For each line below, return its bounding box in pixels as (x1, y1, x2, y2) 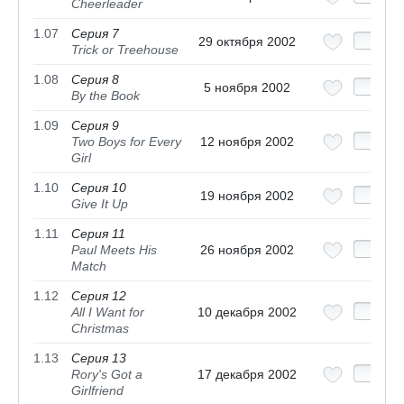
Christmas (71, 321, 129, 336)
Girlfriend (71, 383, 124, 399)
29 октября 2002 (197, 34, 296, 50)
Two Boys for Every (71, 134, 181, 150)
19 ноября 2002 (199, 188, 294, 204)
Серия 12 (71, 289, 126, 304)
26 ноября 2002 (199, 243, 294, 258)
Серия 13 (71, 351, 126, 366)
